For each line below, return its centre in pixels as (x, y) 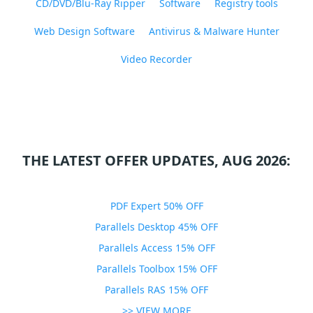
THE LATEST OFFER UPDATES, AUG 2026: (156, 160)
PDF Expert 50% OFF (156, 206)
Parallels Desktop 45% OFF (156, 227)
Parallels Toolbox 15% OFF (156, 269)
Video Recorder (156, 59)
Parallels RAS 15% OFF (156, 290)
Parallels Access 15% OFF (156, 248)
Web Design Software (84, 31)
